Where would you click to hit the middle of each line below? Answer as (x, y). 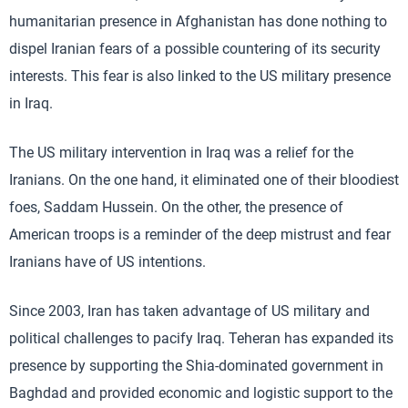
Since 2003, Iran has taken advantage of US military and (189, 311)
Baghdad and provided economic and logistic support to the (201, 393)
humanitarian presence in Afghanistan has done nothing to (198, 21)
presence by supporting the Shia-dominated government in (196, 365)
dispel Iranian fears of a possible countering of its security (195, 48)
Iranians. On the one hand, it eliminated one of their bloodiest (204, 179)
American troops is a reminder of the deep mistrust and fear (200, 234)
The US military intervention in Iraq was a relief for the (181, 152)
